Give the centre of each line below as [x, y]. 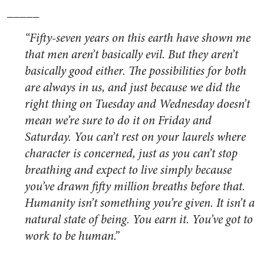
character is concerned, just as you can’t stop [131, 154]
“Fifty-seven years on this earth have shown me [138, 38]
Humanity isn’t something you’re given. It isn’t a [140, 203]
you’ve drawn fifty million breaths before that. [135, 187]
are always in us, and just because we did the [132, 88]
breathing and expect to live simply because [128, 170]
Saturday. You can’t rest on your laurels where [135, 137]
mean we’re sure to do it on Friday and [118, 121]
